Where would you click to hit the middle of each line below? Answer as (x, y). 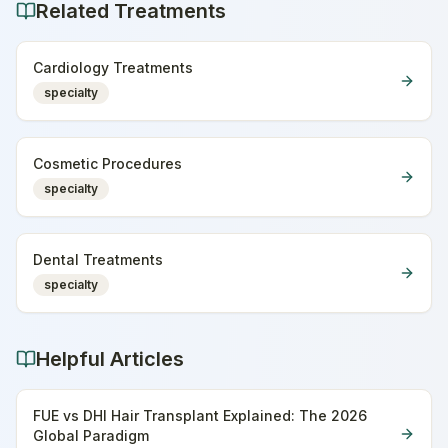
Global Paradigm (91, 435)
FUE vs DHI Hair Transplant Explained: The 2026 (200, 415)
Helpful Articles (110, 359)
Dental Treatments (98, 259)
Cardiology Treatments (113, 67)
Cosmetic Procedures (107, 163)
